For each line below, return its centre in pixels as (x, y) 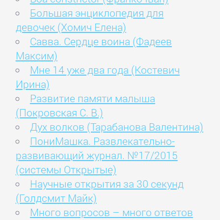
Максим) (36, 56)
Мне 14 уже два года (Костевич (105, 70)
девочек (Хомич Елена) (71, 27)
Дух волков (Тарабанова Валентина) (116, 127)
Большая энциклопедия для (96, 13)
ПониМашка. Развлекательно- (102, 141)
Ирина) (32, 84)
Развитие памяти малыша (92, 98)
